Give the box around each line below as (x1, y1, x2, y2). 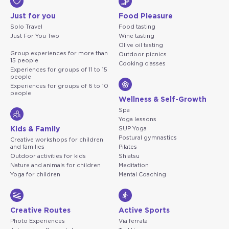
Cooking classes (119, 60, 166, 66)
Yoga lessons (119, 116, 156, 122)
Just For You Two (10, 33, 59, 39)
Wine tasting (119, 33, 154, 39)
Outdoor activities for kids (10, 153, 86, 159)
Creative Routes (10, 207, 71, 214)
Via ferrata (119, 218, 148, 224)
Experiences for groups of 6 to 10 (10, 83, 108, 89)
